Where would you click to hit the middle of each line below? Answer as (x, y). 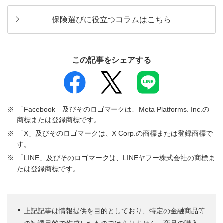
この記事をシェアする (111, 60)
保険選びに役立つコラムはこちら (111, 19)
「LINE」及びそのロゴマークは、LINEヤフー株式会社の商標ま (116, 158)
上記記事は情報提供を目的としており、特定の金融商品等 (114, 211)
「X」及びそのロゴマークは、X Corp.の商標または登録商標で (115, 134)
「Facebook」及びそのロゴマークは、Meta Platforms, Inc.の (113, 109)
